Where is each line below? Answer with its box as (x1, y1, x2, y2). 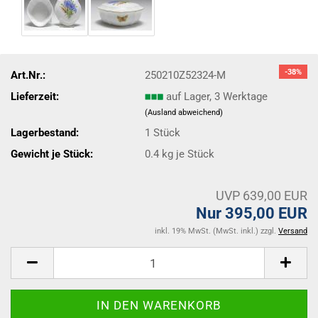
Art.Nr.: (11, 68, 45, 82)
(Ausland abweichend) (145, 107, 224, 117)
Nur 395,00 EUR (196, 204, 307, 222)
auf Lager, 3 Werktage (166, 89, 268, 103)
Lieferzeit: (11, 89, 59, 103)
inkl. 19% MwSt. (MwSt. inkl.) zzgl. (155, 226, 278, 236)
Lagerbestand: (11, 126, 79, 139)
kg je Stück (159, 147, 215, 160)
